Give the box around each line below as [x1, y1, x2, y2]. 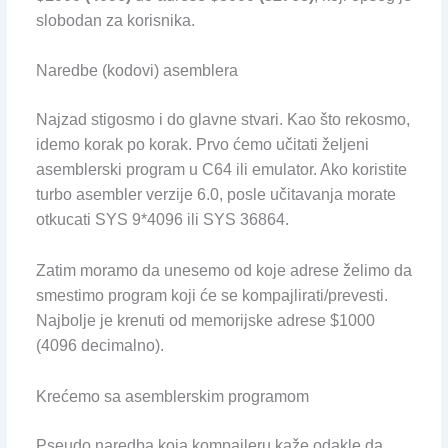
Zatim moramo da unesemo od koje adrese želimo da [35, 262, 412, 280]
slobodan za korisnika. [35, 11, 195, 29]
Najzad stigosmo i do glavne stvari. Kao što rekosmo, [35, 111, 410, 129]
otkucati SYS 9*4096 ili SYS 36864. [35, 211, 289, 229]
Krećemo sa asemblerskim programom [35, 387, 309, 405]
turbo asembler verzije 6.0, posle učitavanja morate [35, 186, 396, 204]
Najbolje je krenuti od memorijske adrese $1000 [35, 312, 375, 330]
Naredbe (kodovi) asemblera [35, 62, 238, 80]
